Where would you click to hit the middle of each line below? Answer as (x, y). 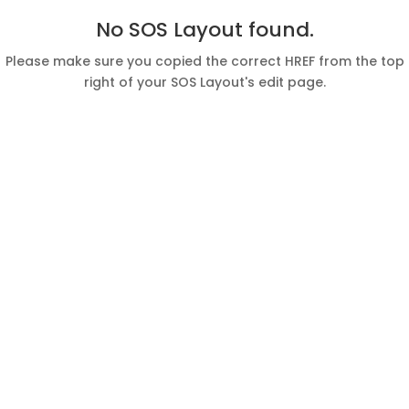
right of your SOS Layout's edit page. (204, 82)
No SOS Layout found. (204, 30)
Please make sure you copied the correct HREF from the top (204, 61)
